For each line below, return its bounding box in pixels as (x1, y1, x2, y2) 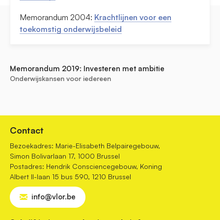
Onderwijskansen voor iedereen (10, 74, 111, 83)
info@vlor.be (31, 192, 76, 202)
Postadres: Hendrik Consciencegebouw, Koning (10, 162, 162, 171)
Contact (10, 125, 44, 136)
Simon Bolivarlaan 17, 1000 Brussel (10, 152, 120, 161)
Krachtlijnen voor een (94, 12, 171, 23)
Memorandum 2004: (20, 12, 94, 23)
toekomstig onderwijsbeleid (20, 24, 122, 34)
